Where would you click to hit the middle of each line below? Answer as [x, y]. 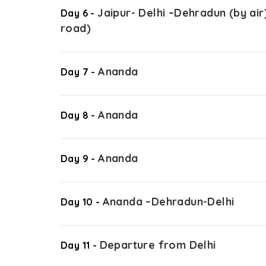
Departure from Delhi [158, 245]
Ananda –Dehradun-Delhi [168, 201]
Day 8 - [80, 115]
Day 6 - [79, 13]
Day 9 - [80, 158]
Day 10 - [82, 202]
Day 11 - [80, 245]
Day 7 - [80, 72]
